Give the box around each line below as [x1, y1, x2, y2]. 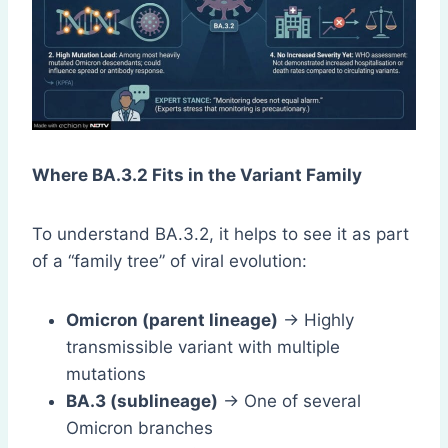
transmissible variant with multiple [66, 337, 340, 358]
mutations [66, 364, 146, 385]
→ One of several [218, 391, 361, 412]
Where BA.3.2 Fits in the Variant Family [32, 165, 362, 186]
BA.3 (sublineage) [66, 391, 218, 412]
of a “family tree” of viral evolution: [32, 251, 307, 272]
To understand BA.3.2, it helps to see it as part [32, 224, 409, 245]
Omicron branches [66, 418, 213, 439]
